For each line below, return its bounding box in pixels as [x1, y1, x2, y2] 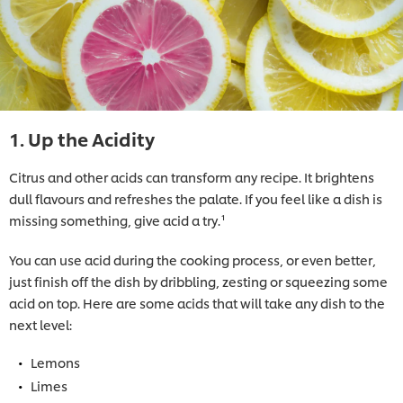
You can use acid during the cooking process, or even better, [9, 250, 376, 268]
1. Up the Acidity [9, 125, 155, 151]
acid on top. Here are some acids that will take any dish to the [9, 293, 385, 311]
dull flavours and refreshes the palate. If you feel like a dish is [9, 189, 382, 207]
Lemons [31, 353, 80, 371]
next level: [9, 315, 72, 333]
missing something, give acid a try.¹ [9, 210, 226, 228]
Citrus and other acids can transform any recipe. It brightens [9, 167, 374, 185]
